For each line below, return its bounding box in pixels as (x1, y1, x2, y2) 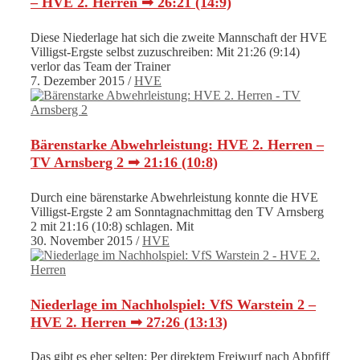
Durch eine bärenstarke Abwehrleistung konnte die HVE (31, 190, 318, 204)
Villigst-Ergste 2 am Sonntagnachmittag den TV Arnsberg (31, 204, 324, 219)
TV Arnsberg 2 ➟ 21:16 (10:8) (31, 153, 218, 170)
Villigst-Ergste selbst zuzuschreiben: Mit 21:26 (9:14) (31, 44, 300, 59)
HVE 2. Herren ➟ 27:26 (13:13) (31, 313, 227, 330)
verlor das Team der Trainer (31, 59, 170, 73)
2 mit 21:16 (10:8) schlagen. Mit (31, 219, 194, 233)
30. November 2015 (31, 233, 133, 247)
